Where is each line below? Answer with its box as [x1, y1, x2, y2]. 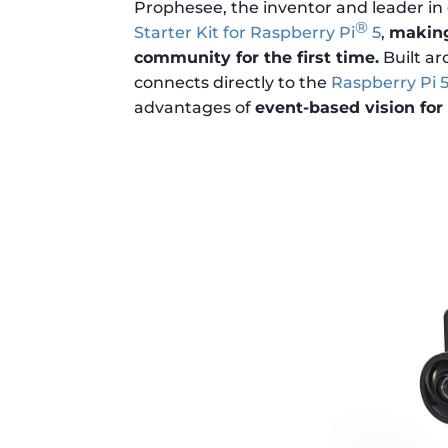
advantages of [134, 97, 256, 117]
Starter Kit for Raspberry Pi [134, 22, 356, 42]
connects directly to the [134, 72, 332, 92]
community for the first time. [134, 47, 380, 67]
